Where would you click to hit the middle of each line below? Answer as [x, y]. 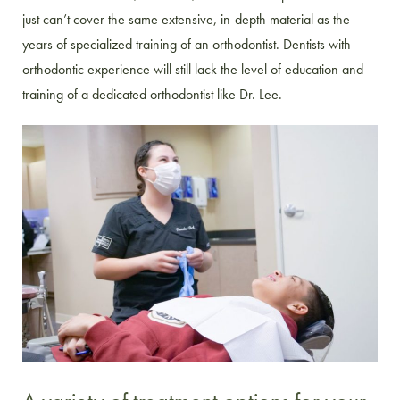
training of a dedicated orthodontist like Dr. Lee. [154, 95]
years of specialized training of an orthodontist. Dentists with [187, 45]
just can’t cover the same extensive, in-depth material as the [186, 20]
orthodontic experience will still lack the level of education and [193, 70]
